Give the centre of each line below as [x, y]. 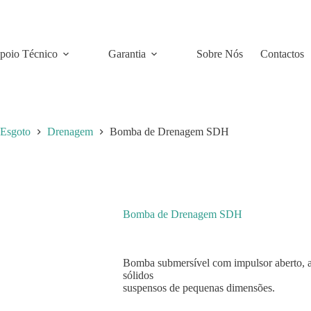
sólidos [138, 276]
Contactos [282, 53]
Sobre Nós [219, 53]
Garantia [127, 53]
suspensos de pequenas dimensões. [199, 288]
